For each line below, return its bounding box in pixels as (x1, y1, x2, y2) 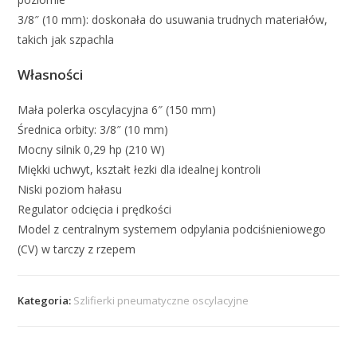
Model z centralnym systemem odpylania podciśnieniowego (18, 221, 327, 237)
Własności (18, 65, 84, 84)
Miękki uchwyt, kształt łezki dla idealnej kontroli (18, 161, 261, 177)
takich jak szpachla (18, 31, 115, 47)
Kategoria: (18, 292, 74, 308)
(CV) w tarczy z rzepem (18, 241, 136, 257)
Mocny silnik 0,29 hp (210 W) (18, 141, 166, 157)
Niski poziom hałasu (18, 181, 123, 197)
